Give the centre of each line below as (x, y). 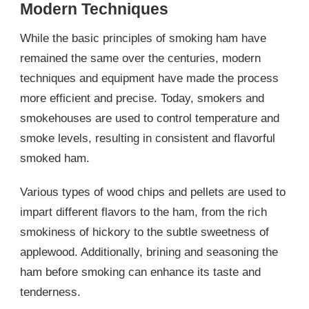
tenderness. (50, 292)
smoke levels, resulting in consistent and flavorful (148, 139)
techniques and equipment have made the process (149, 79)
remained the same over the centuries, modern (140, 59)
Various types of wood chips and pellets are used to (153, 192)
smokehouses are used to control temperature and (150, 119)
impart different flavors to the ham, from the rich (143, 212)
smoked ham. (55, 159)
